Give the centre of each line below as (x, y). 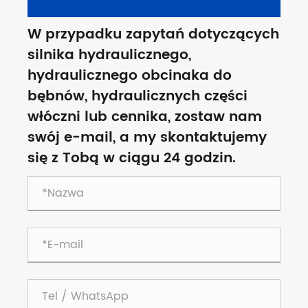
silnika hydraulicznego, (109, 55)
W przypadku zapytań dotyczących (153, 34)
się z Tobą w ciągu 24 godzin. (132, 158)
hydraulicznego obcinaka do (130, 76)
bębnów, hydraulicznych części (137, 96)
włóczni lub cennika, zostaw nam (145, 117)
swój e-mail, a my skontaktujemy (147, 137)
